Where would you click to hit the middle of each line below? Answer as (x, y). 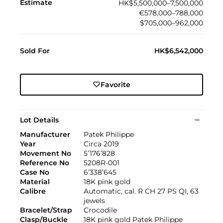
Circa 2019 (101, 144)
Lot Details (39, 120)
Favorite (115, 84)
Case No (35, 172)
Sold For (35, 51)
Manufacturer (45, 134)
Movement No (46, 153)
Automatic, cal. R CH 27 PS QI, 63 (141, 191)
